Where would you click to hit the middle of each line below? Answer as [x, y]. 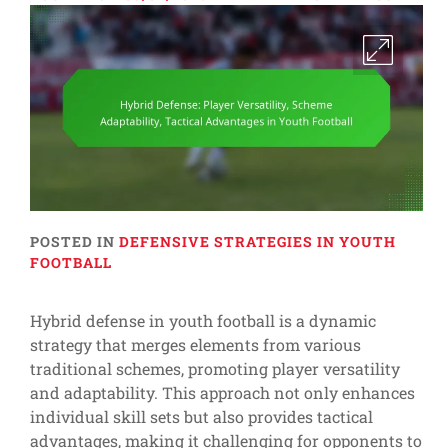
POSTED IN [74, 242]
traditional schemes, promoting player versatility [215, 369]
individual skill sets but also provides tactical [201, 417]
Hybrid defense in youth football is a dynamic [203, 321]
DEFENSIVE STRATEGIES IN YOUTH [257, 242]
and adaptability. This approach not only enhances [222, 393]
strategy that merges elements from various [195, 345]
